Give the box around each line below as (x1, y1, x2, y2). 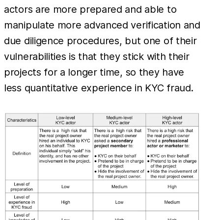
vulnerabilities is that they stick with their (4, 50, 190, 62)
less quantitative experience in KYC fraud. (4, 82, 193, 94)
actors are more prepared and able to (4, 3, 177, 15)
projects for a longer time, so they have (4, 66, 185, 78)
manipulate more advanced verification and (4, 19, 200, 31)
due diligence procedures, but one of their (4, 34, 197, 47)
